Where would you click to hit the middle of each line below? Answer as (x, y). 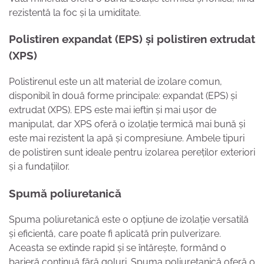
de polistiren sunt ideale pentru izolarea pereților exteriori (132, 153)
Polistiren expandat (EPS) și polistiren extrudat (132, 39)
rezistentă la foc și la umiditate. (75, 12)
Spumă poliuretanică (65, 193)
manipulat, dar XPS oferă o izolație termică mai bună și (127, 124)
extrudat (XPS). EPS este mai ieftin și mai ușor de (113, 110)
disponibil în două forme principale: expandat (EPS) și (123, 96)
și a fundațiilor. (39, 167)
